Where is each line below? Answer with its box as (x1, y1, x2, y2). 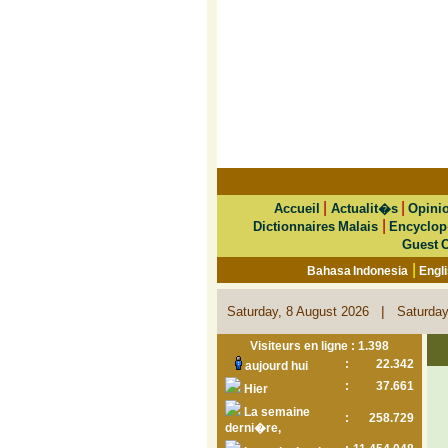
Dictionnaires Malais (253, 219, 379, 234)
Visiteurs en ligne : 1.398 (250, 339, 389, 353)
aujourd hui (242, 359, 308, 373)
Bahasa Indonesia (307, 264, 409, 278)
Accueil (273, 201, 320, 216)
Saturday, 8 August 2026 (227, 304, 381, 319)
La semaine (241, 405, 310, 419)
